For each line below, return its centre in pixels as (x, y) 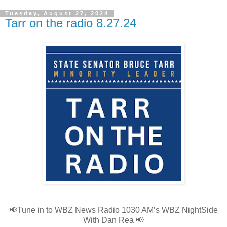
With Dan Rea (109, 220)
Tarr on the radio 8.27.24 (71, 23)
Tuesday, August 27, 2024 (57, 13)
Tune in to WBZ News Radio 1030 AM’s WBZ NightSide (118, 210)
